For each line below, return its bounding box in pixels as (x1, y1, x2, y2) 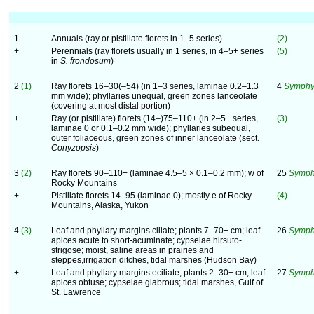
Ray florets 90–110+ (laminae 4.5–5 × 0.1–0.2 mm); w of (51, 168, 264, 178)
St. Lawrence (51, 287, 101, 297)
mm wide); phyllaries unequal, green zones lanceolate (51, 91, 257, 101)
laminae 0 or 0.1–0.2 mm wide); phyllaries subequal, (51, 123, 250, 133)
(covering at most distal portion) (51, 101, 170, 111)
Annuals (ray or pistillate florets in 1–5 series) (51, 34, 222, 43)
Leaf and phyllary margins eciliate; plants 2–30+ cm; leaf (51, 268, 265, 278)
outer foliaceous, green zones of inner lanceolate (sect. (51, 133, 259, 143)
